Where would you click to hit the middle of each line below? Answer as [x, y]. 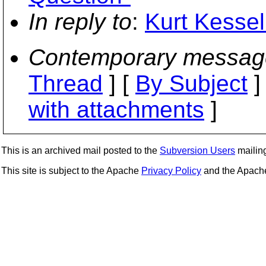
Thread [66, 83]
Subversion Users [197, 151]
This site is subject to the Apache [71, 171]
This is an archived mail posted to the [80, 151]
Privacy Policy [171, 171]
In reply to [80, 22]
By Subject [191, 83]
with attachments [116, 110]
